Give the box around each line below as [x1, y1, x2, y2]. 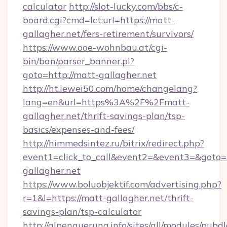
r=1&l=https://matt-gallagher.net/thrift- [23, 192, 194, 204]
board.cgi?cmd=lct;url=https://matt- [23, 14, 175, 26]
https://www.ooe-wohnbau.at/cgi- [23, 42, 167, 53]
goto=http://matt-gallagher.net [23, 69, 157, 81]
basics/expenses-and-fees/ [23, 124, 134, 135]
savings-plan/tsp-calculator [23, 206, 141, 217]
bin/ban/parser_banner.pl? [23, 55, 134, 67]
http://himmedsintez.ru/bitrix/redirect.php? [23, 137, 204, 149]
